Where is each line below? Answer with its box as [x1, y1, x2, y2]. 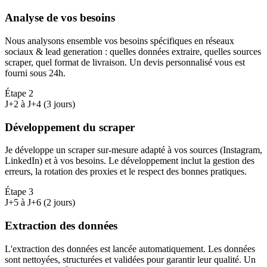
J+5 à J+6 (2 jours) [5, 197, 75, 208]
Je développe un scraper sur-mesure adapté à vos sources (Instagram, [5, 145, 262, 156]
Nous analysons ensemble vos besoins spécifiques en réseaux [5, 35, 234, 46]
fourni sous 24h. [5, 67, 66, 78]
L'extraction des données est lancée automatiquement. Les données [5, 243, 255, 254]
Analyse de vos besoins [5, 11, 115, 24]
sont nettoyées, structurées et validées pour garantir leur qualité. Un [5, 254, 256, 265]
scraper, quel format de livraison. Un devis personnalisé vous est [5, 57, 245, 67]
